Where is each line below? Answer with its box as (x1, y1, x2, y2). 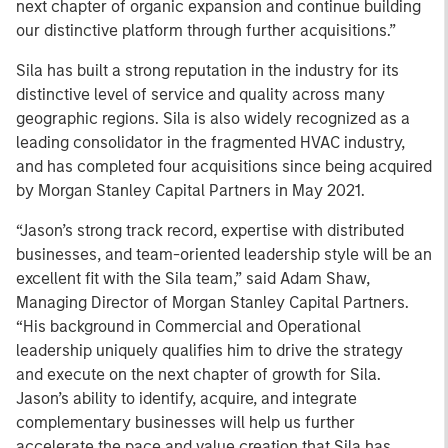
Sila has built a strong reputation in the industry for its (16, 61, 399, 80)
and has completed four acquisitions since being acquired (16, 157, 432, 176)
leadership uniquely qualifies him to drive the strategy (16, 341, 403, 360)
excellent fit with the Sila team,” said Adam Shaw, (16, 269, 370, 288)
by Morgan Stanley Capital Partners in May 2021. (16, 181, 365, 200)
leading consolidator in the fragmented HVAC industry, (16, 133, 405, 152)
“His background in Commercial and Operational (16, 317, 361, 336)
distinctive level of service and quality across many (16, 85, 385, 104)
